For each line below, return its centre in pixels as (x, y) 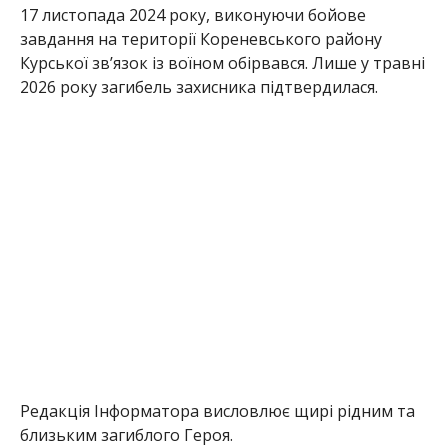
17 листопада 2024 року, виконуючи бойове (192, 15)
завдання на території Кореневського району (200, 39)
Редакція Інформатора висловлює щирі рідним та (217, 411)
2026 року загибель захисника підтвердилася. (198, 87)
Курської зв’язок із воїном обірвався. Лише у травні (222, 63)
